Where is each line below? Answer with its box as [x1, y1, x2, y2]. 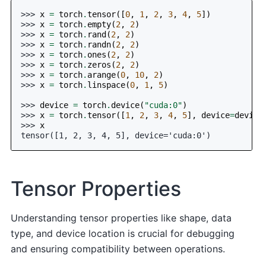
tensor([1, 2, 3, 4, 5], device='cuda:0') [21, 131, 211, 141]
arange [87, 70, 116, 80]
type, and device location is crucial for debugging [11, 227, 235, 240]
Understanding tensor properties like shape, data [11, 212, 232, 224]
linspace [87, 80, 126, 90]
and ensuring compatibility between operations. [11, 243, 226, 255]
